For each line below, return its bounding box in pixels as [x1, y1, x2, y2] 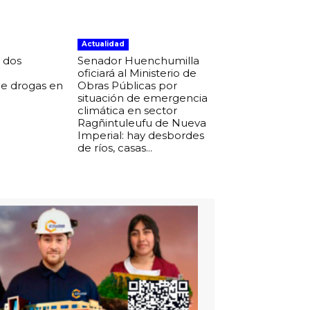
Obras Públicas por [77, 78, 178, 92]
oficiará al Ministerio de [77, 66, 197, 80]
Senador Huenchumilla [77, 53, 200, 67]
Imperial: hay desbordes [77, 128, 205, 142]
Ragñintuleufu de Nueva [77, 116, 207, 129]
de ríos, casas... [77, 140, 153, 154]
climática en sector [77, 103, 178, 117]
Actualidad [82, 39, 125, 48]
